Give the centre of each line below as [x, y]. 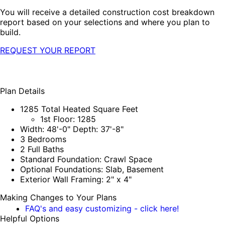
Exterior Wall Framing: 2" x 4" [76, 180]
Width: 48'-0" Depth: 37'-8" [72, 129]
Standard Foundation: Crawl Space [86, 159]
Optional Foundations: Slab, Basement [92, 170]
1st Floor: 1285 [68, 119]
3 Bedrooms [43, 139]
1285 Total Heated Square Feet [79, 109]
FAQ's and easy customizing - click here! [102, 209]
